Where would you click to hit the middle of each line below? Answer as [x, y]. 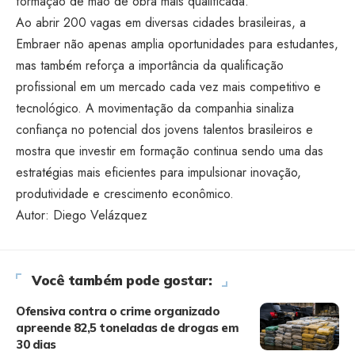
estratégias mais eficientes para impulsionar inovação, [158, 172]
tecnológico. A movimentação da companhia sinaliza [155, 108]
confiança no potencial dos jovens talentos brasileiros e [164, 130]
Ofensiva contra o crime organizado [118, 311]
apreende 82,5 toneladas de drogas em [127, 328]
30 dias [36, 344]
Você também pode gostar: [122, 280]
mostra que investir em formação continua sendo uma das [170, 151]
